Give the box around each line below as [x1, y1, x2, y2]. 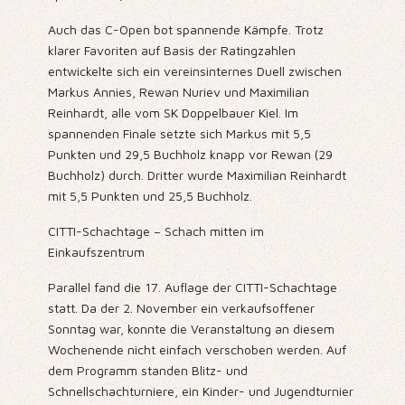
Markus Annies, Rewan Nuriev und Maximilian [47, 84, 309, 100]
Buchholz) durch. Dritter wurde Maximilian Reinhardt [47, 167, 346, 184]
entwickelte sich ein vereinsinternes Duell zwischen [47, 63, 342, 80]
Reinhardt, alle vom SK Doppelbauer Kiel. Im [47, 105, 298, 121]
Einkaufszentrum [47, 244, 145, 260]
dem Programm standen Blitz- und [47, 363, 248, 379]
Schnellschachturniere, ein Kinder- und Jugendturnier [47, 383, 353, 400]
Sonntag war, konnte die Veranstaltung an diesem [47, 321, 334, 337]
